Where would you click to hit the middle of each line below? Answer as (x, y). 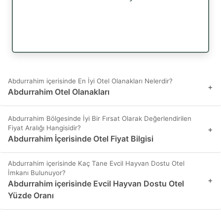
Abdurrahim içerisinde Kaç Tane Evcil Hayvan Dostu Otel (96, 163)
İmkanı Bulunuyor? (37, 172)
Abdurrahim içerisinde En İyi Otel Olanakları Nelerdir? (90, 81)
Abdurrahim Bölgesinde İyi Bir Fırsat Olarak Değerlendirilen (100, 118)
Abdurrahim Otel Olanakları (59, 92)
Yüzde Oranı (31, 195)
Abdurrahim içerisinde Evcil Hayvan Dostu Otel (96, 183)
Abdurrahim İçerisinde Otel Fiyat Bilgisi (81, 138)
